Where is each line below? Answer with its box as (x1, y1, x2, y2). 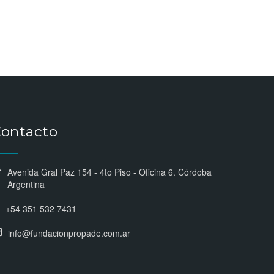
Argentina (7, 178, 45, 190)
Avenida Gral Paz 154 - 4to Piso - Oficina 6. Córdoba (7, 166, 212, 178)
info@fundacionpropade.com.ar (8, 227, 130, 239)
